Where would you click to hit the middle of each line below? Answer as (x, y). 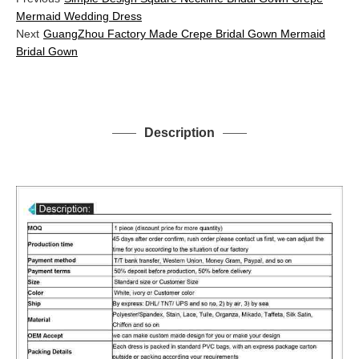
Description (179, 133)
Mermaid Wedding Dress (79, 16)
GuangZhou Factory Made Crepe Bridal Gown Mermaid (184, 34)
